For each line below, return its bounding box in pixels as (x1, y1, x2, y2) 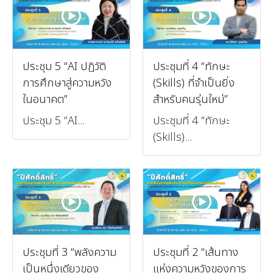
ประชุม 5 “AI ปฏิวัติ (23, 58, 106, 75)
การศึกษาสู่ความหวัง (23, 74, 112, 91)
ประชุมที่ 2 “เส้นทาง (153, 244, 238, 261)
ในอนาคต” (23, 91, 68, 108)
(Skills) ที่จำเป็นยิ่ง (153, 74, 235, 91)
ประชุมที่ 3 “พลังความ (23, 244, 116, 261)
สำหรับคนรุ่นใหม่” (153, 91, 228, 108)
